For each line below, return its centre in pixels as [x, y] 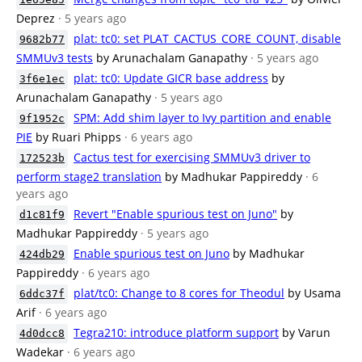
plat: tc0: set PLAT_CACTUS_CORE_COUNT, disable [207, 38]
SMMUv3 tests [55, 58]
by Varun [306, 333]
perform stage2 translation [89, 177]
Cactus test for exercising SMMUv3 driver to [192, 157]
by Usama [314, 293]
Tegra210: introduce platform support [176, 333]
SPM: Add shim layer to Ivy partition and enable [202, 118]
